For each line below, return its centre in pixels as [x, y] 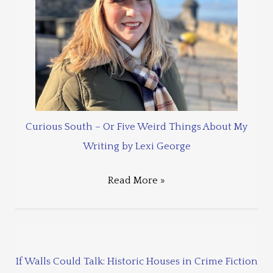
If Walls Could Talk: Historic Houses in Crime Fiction [136, 261]
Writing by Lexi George [136, 146]
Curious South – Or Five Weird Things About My [136, 126]
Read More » [136, 181]
